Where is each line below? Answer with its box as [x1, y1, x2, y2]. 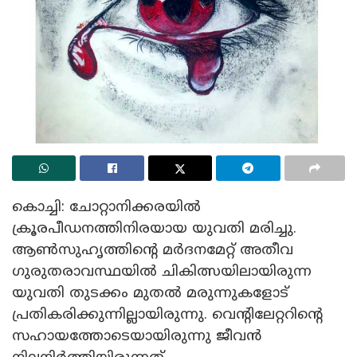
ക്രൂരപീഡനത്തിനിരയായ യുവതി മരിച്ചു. [12, 219, 296, 238]
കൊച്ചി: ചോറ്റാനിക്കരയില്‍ [12, 198, 201, 217]
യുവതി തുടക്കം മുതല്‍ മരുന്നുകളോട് [12, 284, 288, 303]
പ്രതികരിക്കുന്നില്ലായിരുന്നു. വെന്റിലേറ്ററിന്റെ [12, 305, 323, 324]
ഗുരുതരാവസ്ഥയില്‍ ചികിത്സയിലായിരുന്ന [12, 262, 312, 281]
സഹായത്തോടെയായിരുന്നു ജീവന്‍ [12, 327, 261, 346]
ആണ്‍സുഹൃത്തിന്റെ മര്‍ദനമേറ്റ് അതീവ [12, 241, 293, 260]
